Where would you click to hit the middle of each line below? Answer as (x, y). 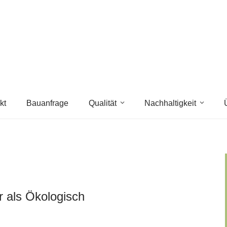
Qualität (102, 103)
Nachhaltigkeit (170, 103)
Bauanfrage (47, 103)
